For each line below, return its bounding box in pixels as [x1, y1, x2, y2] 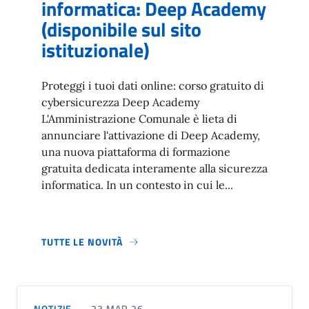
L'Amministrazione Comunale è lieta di [41, 111, 237, 126]
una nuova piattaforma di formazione [41, 144, 230, 159]
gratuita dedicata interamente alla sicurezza [41, 161, 268, 175]
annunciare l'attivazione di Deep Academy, [41, 128, 260, 142]
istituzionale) [41, 34, 150, 65]
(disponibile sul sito [41, 14, 201, 44]
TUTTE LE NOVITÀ [41, 234, 123, 249]
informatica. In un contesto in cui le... [41, 177, 233, 192]
